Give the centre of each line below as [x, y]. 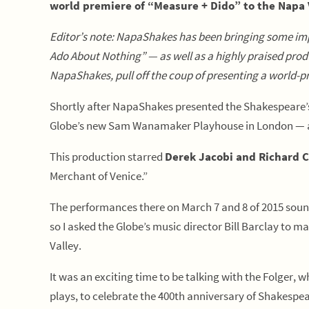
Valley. [66, 246]
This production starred [107, 157]
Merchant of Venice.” [99, 176]
